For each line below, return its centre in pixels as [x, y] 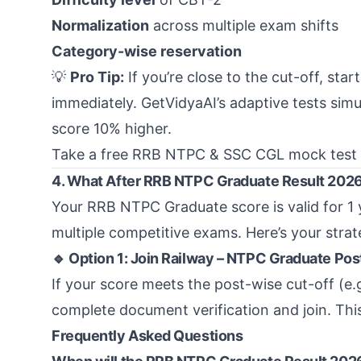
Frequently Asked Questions [147, 336]
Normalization [100, 25]
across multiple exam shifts [244, 25]
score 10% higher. [112, 129]
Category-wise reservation [147, 51]
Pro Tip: [97, 77]
